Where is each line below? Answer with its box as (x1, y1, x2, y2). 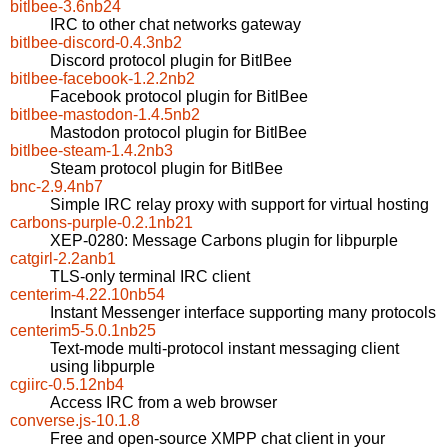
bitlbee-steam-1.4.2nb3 (10, 142, 173, 160)
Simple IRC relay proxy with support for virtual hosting (50, 196, 429, 214)
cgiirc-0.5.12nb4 (10, 376, 124, 394)
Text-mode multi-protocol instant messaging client (50, 340, 399, 358)
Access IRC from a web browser (50, 394, 277, 412)
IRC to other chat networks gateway (50, 16, 301, 34)
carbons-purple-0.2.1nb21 (10, 214, 193, 232)
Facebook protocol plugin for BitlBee (50, 88, 308, 106)
